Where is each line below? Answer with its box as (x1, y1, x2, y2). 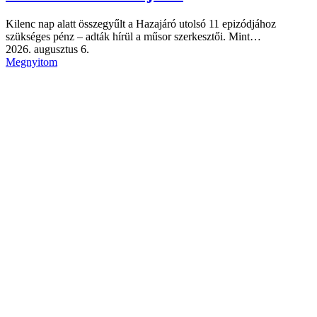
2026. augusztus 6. (6, 42, 89, 55)
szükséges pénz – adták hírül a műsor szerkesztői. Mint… (6, 30, 261, 42)
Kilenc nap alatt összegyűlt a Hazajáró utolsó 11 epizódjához (6, 17, 276, 30)
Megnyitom (6, 55, 57, 68)
